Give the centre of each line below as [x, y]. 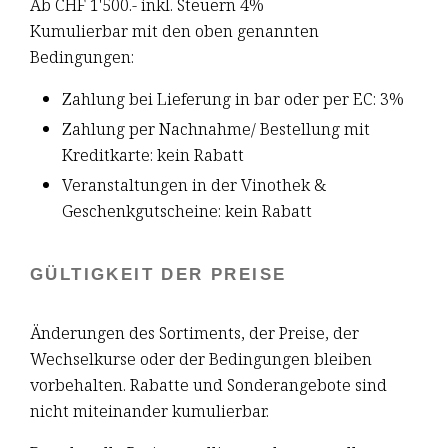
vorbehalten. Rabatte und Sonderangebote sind [208, 384]
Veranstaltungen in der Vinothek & [194, 185]
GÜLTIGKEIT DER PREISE [158, 275]
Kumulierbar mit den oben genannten [174, 30]
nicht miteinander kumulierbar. [149, 410]
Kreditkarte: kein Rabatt [153, 155]
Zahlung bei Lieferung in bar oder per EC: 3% [233, 99]
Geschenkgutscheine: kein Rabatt [187, 211]
